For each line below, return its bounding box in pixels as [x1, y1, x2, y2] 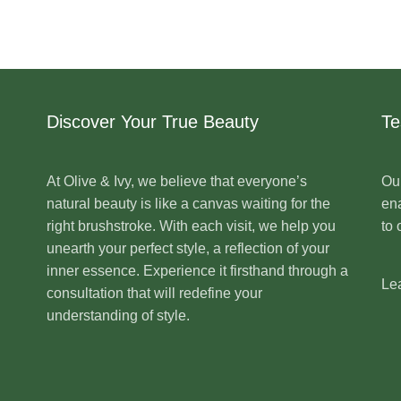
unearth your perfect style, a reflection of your [47, 240, 330, 256]
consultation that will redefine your [47, 285, 263, 301]
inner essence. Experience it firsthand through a [47, 262, 349, 278]
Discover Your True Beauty [47, 111, 260, 132]
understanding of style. [47, 307, 191, 323]
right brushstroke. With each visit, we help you [47, 218, 337, 234]
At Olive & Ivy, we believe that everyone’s [47, 173, 308, 189]
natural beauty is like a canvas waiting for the [47, 195, 331, 211]
